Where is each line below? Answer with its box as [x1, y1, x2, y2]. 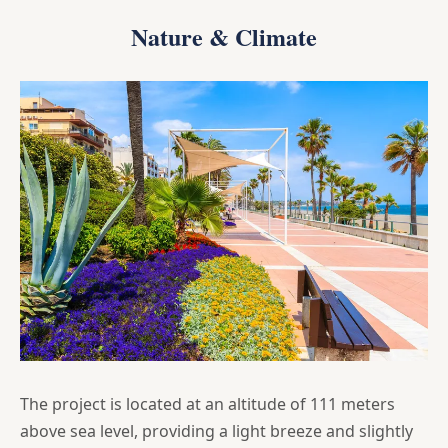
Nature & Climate [131, 18, 317, 54]
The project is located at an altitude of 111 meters [20, 392, 395, 415]
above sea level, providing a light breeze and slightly [20, 419, 413, 442]
